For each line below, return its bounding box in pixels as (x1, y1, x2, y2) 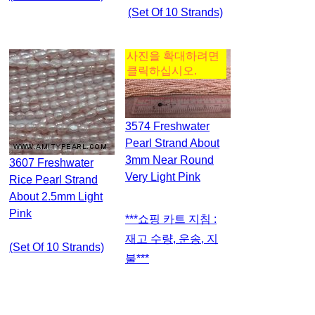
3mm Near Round (125, 153, 214, 166)
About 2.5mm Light (9, 190, 103, 202)
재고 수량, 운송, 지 (125, 232, 218, 245)
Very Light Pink (125, 170, 200, 183)
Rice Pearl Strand (9, 173, 98, 186)
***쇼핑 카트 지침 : (125, 212, 149, 225)
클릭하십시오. (127, 64, 197, 77)
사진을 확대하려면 (127, 49, 219, 62)
